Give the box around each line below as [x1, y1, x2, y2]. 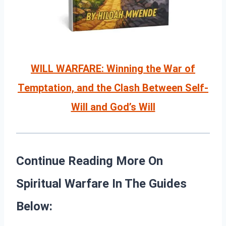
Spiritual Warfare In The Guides [16, 177, 187, 191]
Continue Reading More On [16, 154, 163, 168]
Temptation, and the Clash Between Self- [18, 82, 208, 94]
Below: [16, 199, 52, 214]
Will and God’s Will [71, 101, 155, 114]
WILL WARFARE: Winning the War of [31, 63, 195, 75]
